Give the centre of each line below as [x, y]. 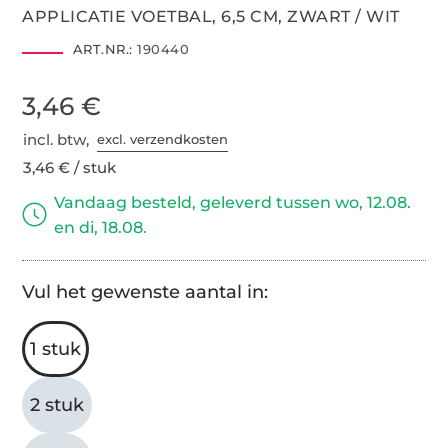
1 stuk [56, 348]
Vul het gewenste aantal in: [145, 291]
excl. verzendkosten [163, 139]
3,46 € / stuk [70, 167]
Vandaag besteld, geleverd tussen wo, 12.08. [233, 202]
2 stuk [57, 404]
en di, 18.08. [101, 227]
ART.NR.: [102, 48]
